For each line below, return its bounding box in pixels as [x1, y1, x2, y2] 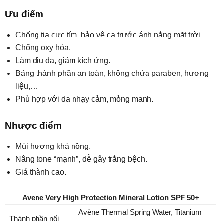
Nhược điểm [5, 120, 62, 131]
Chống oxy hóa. [15, 43, 71, 52]
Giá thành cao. [15, 168, 66, 177]
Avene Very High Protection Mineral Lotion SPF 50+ [22, 193, 199, 202]
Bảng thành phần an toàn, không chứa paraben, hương [15, 69, 209, 78]
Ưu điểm [5, 9, 43, 20]
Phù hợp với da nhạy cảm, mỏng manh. [15, 95, 153, 104]
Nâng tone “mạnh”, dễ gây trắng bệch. [15, 155, 147, 164]
